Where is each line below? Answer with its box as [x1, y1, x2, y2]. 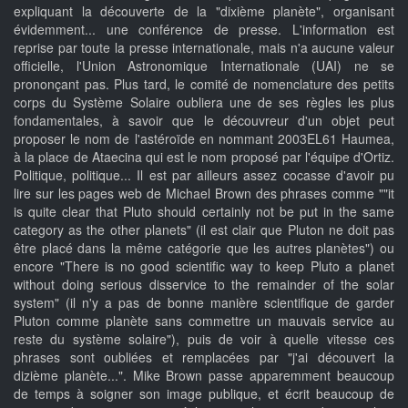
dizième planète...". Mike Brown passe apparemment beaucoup [14, 365, 394, 384]
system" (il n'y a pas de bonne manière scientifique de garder [14, 292, 394, 311]
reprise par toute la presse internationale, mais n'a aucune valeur [14, 37, 394, 56]
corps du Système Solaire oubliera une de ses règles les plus [14, 92, 394, 111]
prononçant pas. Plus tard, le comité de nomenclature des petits [14, 74, 394, 93]
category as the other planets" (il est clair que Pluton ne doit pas [14, 219, 394, 239]
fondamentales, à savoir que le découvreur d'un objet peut [14, 110, 394, 129]
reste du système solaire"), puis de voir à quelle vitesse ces [14, 329, 394, 348]
